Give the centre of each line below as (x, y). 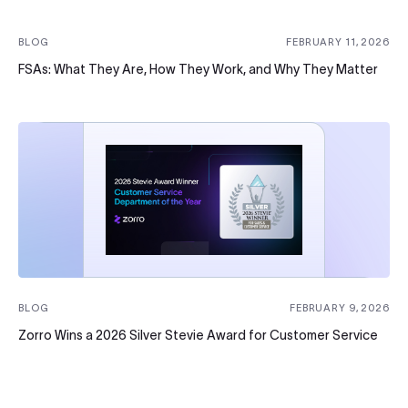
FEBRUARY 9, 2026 (339, 308)
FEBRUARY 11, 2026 (338, 42)
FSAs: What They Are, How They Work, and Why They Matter (198, 70)
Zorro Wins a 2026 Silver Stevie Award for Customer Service (198, 336)
